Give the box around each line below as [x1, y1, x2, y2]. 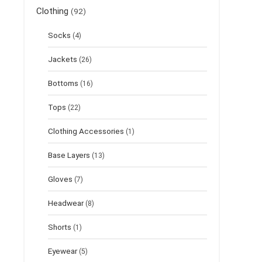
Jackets [48, 54, 77, 64]
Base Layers [48, 150, 90, 160]
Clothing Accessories [48, 126, 124, 136]
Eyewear [48, 246, 77, 256]
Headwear [48, 198, 84, 208]
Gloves [48, 174, 73, 184]
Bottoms [48, 78, 78, 88]
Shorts [48, 222, 71, 232]
